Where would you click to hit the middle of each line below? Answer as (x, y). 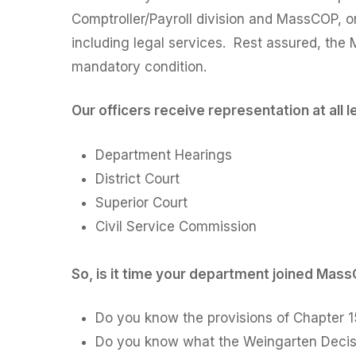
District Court (138, 178)
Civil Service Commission (176, 226)
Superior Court (142, 202)
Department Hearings (164, 155)
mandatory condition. (139, 66)
